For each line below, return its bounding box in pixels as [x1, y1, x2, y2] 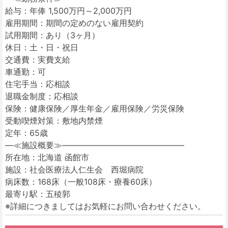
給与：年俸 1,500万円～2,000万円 [5, 6, 132, 16]
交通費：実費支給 [5, 54, 70, 65]
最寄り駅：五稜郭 [5, 189, 70, 199]
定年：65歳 [5, 128, 48, 138]
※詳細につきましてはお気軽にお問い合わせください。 [5, 201, 206, 211]
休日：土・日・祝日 [5, 42, 78, 52]
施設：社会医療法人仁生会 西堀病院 [5, 164, 144, 175]
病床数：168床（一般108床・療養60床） [5, 177, 157, 187]
